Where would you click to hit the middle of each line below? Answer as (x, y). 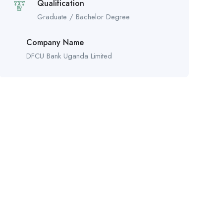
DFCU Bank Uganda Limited (69, 56)
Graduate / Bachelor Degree (83, 17)
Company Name (55, 42)
